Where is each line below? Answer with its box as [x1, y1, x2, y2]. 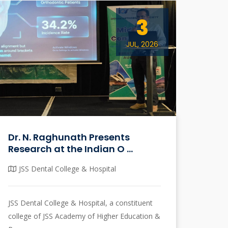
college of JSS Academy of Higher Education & [8, 211, 160, 221]
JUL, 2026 [126, 39, 158, 49]
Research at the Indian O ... [8, 142, 133, 155]
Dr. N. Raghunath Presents [8, 130, 130, 144]
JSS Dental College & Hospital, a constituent [8, 197, 153, 208]
